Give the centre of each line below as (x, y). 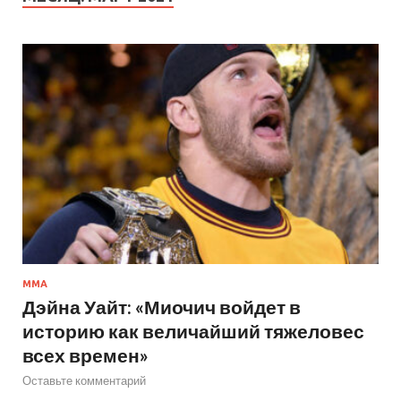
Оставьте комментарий (84, 380)
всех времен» (85, 354)
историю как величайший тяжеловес (193, 330)
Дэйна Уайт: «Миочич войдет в (162, 306)
